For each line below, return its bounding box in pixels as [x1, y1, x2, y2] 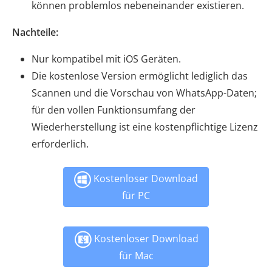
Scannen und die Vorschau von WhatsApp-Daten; [32, 86, 257, 100]
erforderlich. [32, 137, 89, 151]
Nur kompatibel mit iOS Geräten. [32, 52, 181, 66]
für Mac [118, 249, 154, 263]
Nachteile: [12, 25, 58, 39]
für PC [122, 189, 150, 203]
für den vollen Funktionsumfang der [32, 103, 195, 117]
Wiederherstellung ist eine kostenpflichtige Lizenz [32, 120, 258, 134]
